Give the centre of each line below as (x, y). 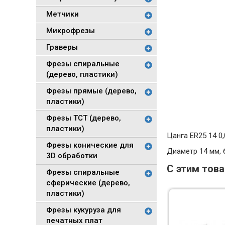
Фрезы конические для (90, 145)
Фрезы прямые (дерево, (91, 91)
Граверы (62, 47)
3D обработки (72, 156)
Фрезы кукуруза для (84, 210)
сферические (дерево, (88, 183)
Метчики (63, 14)
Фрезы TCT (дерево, (84, 118)
